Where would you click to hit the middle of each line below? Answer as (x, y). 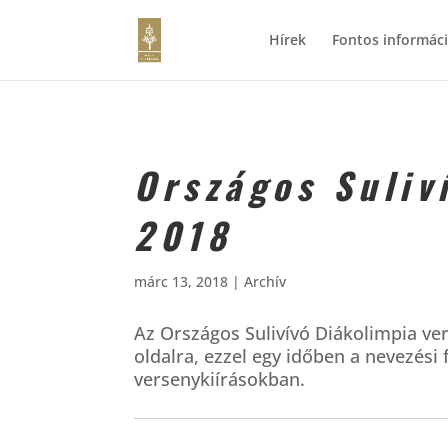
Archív (265, 281)
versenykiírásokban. (220, 379)
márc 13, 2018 (181, 281)
